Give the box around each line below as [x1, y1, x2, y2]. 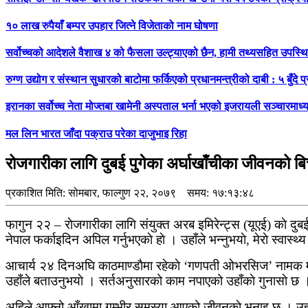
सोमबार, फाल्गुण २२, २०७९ [68, 186, 176, 199]
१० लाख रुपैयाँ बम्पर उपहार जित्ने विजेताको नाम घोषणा [5, 19, 218, 32]
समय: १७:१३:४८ [176, 186, 254, 199]
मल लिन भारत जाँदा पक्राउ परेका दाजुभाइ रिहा [5, 127, 187, 140]
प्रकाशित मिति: [5, 186, 68, 199]
